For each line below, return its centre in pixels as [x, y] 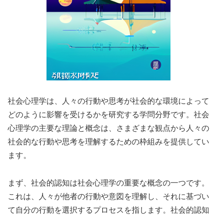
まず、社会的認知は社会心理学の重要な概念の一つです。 [108, 183]
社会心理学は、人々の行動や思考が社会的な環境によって [108, 101]
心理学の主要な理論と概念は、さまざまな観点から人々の [108, 128]
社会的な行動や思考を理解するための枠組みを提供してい [108, 142]
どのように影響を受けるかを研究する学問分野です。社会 [108, 115]
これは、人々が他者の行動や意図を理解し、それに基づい [108, 196]
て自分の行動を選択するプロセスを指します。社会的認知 [108, 210]
